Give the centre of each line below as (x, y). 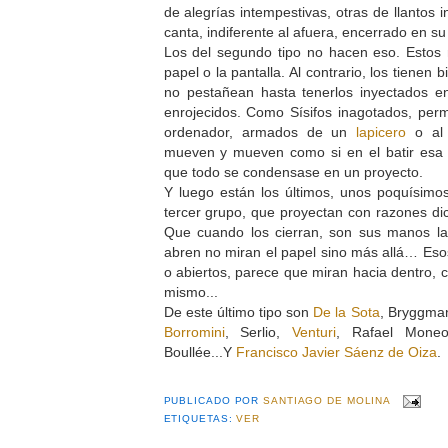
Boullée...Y (199, 351)
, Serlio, (258, 331)
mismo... (190, 291)
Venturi (314, 331)
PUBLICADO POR (213, 401)
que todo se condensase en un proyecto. (295, 171)
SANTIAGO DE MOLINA (327, 401)
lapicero (381, 131)
